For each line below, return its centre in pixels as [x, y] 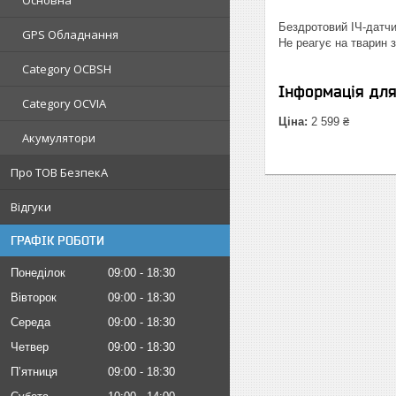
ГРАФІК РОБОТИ [57, 240]
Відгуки [31, 207]
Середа [30, 322]
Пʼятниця [34, 372]
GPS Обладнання [70, 34]
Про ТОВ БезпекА [59, 172]
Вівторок [34, 297]
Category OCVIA [64, 103]
